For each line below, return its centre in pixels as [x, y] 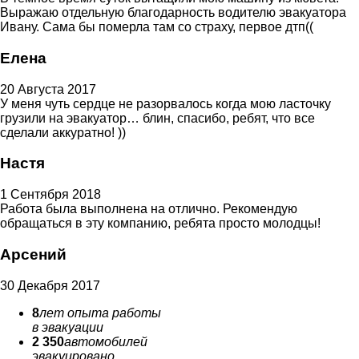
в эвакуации [68, 327]
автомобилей [106, 341]
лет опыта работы [100, 313]
